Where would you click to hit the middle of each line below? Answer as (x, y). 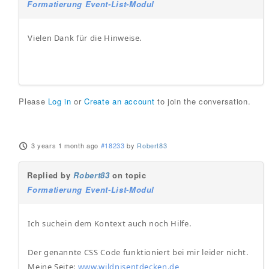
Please (33, 101)
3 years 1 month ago (65, 146)
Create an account (119, 101)
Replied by (50, 175)
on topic (128, 175)
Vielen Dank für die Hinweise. (85, 38)
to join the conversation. (203, 101)
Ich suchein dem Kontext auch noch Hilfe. (110, 224)
